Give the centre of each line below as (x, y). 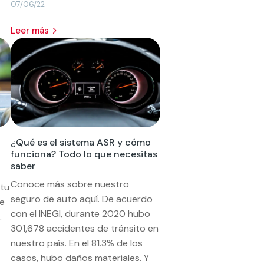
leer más (32, 30)
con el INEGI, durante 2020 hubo (81, 213)
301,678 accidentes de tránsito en (85, 228)
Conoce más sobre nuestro (70, 184)
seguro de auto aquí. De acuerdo (82, 199)
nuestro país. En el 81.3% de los (77, 243)
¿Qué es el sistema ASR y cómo (81, 142)
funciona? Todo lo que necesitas (84, 154)
